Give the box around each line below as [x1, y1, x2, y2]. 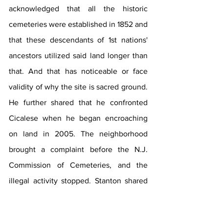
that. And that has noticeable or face [9, 66, 148, 75]
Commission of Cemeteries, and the [9, 160, 148, 169]
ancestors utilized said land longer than [9, 51, 148, 60]
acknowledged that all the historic [9, 4, 148, 13]
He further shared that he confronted [9, 98, 148, 107]
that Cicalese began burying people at [9, 192, 148, 200]
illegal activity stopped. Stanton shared [9, 176, 148, 185]
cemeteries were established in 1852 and [9, 20, 148, 28]
